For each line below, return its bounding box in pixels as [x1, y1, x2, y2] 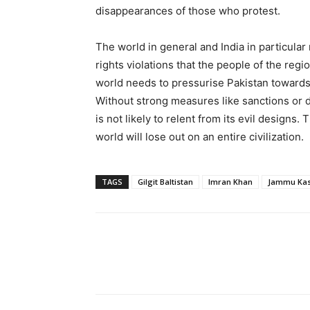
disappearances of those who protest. [95, 4, 280, 17]
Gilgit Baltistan [138, 176, 193, 187]
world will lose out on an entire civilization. [95, 130, 304, 143]
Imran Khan [208, 176, 253, 187]
